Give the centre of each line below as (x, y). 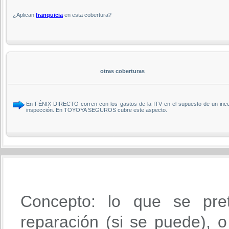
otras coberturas (122, 71)
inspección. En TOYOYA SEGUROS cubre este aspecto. (97, 110)
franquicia (49, 15)
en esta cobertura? (87, 15)
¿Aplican (24, 15)
